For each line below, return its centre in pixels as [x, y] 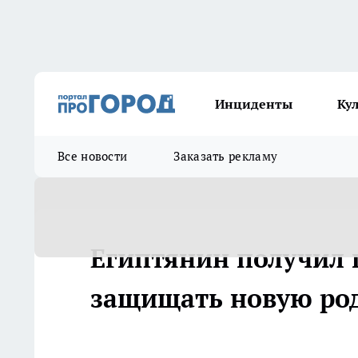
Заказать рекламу [226, 156]
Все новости [93, 156]
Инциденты [254, 104]
